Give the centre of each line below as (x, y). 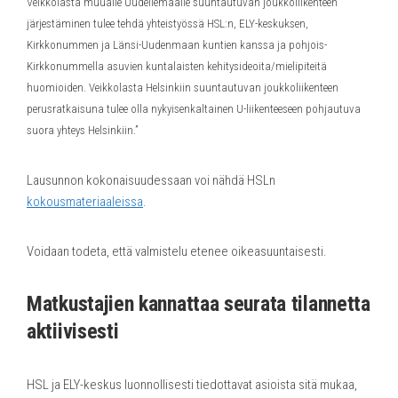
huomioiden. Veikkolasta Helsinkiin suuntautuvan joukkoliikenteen (183, 87)
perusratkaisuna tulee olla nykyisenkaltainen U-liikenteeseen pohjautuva (194, 108)
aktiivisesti (73, 331)
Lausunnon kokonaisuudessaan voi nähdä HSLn (151, 180)
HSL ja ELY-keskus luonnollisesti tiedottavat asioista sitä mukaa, (192, 384)
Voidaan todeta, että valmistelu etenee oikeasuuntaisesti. (177, 251)
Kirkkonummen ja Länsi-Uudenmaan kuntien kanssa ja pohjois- (177, 44)
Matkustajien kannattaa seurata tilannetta (199, 303)
